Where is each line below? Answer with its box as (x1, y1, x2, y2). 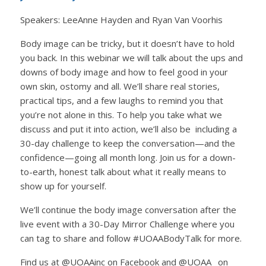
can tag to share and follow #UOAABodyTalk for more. (20, 232, 242, 244)
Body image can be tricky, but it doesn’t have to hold (20, 37, 235, 49)
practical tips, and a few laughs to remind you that (20, 94, 223, 106)
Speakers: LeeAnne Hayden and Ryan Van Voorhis (20, 14, 223, 26)
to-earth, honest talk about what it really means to (20, 166, 226, 178)
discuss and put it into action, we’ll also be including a (20, 123, 237, 135)
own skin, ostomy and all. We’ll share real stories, (20, 80, 220, 92)
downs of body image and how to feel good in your (20, 66, 228, 78)
